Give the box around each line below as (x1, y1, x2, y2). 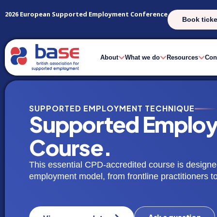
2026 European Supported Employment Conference (5, 10, 168, 18)
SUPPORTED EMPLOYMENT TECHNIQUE (29, 103, 195, 113)
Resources (166, 53, 198, 61)
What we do (124, 53, 160, 61)
